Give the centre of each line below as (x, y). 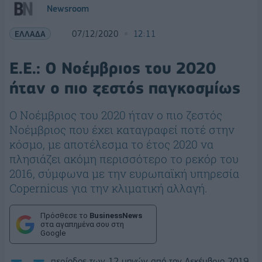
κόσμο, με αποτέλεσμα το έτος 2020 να (111, 144)
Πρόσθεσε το (65, 216)
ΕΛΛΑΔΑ (30, 34)
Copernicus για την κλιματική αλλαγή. (108, 188)
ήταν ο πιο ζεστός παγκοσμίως (125, 88)
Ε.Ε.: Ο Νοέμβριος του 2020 (113, 68)
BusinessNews (116, 216)
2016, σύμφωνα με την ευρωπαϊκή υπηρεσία (124, 173)
